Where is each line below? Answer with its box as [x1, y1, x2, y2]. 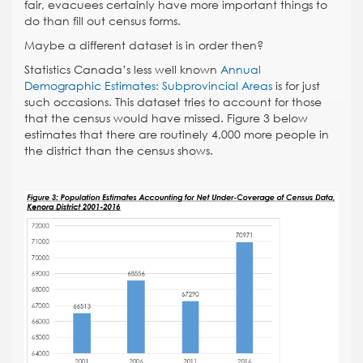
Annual [220, 61, 261, 78]
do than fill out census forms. [24, 12, 181, 29]
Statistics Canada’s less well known [24, 61, 220, 78]
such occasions [24, 93, 109, 110]
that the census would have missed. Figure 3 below [24, 109, 308, 126]
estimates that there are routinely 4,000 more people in [24, 126, 329, 143]
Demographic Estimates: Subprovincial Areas [24, 77, 272, 94]
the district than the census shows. [24, 142, 213, 159]
